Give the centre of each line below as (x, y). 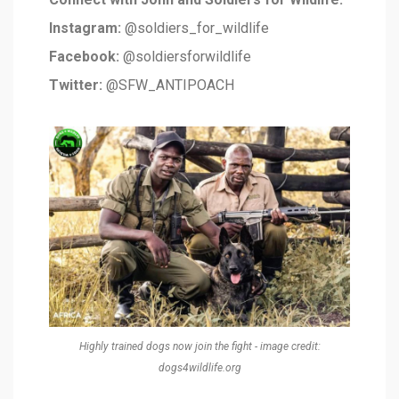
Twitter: (76, 85)
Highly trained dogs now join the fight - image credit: (199, 346)
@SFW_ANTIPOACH (170, 85)
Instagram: (85, 28)
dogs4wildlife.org (199, 367)
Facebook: (84, 56)
